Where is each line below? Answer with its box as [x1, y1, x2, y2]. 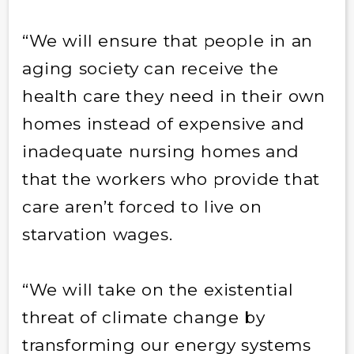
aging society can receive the [21, 58, 279, 78]
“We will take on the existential [21, 279, 294, 299]
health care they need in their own [21, 85, 326, 106]
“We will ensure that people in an [21, 30, 313, 51]
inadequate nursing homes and [21, 141, 299, 161]
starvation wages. [21, 224, 173, 244]
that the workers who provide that [21, 168, 320, 189]
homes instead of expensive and [21, 113, 305, 134]
